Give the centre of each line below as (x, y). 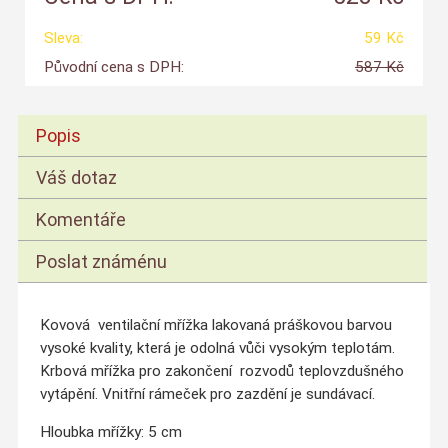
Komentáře (81, 220)
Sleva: (63, 37)
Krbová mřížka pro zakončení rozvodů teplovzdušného (221, 370)
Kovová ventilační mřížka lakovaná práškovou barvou (215, 324)
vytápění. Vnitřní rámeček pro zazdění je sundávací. (207, 393)
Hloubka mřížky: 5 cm (110, 432)
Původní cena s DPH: (113, 66)
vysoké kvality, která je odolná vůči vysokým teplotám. (217, 347)
